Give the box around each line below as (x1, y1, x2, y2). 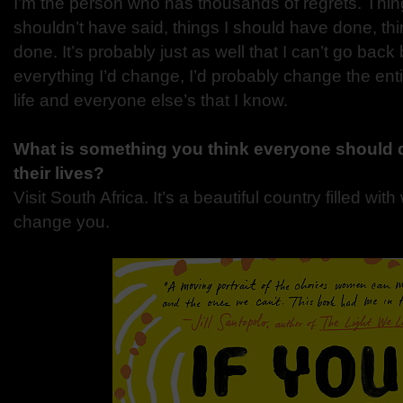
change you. (13, 212, 110, 231)
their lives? (13, 164, 104, 183)
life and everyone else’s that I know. (13, 91, 288, 110)
